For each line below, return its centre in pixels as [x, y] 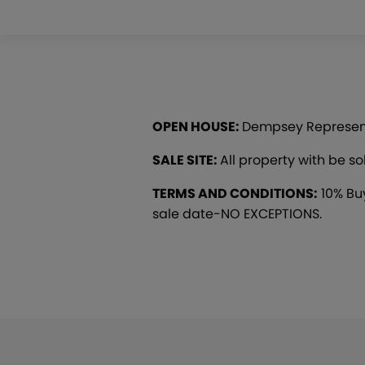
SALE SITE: [186, 161]
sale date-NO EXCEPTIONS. [237, 214]
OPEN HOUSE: [197, 127]
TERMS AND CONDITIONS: [235, 194]
